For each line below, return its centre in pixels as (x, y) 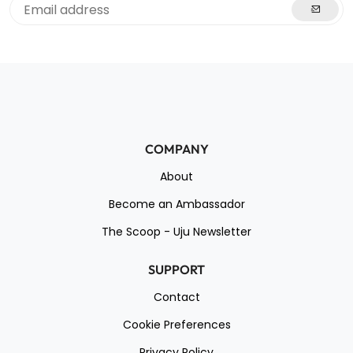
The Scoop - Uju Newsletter (176, 232)
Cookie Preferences (176, 325)
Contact (176, 297)
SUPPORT (176, 270)
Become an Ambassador (176, 204)
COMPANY (176, 149)
